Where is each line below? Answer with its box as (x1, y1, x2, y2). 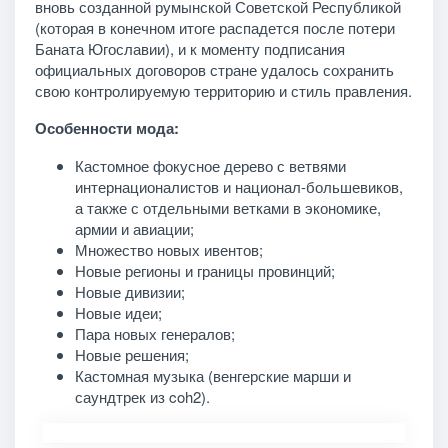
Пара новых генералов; (74, 322, 235, 344)
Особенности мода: (34, 116, 179, 139)
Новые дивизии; (74, 280, 185, 302)
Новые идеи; (74, 301, 162, 323)
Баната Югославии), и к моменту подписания (34, 37, 345, 59)
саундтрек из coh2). (74, 385, 210, 407)
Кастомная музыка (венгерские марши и (74, 364, 351, 386)
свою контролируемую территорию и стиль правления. (34, 79, 412, 101)
